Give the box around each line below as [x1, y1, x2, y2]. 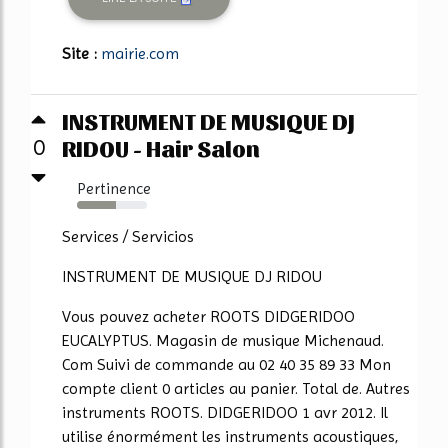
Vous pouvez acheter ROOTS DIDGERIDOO [62, 307, 355, 327]
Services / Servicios [62, 227, 194, 247]
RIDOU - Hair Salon [62, 133, 260, 162]
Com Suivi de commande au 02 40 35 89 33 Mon [62, 355, 391, 375]
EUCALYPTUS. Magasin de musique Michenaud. [62, 331, 384, 351]
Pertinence [77, 179, 151, 199]
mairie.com [101, 44, 179, 64]
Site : [62, 44, 101, 64]
